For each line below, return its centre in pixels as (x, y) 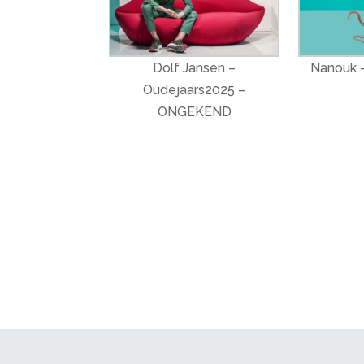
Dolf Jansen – (195, 68)
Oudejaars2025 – (195, 90)
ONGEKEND (194, 112)
